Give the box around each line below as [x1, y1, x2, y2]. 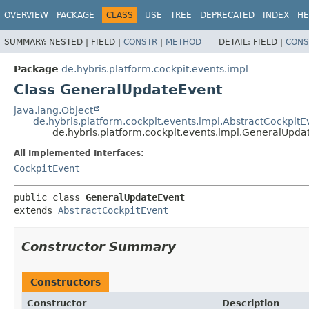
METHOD [166, 37, 201, 47]
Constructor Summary [21, 239, 176, 254]
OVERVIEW [4, 10, 48, 20]
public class [14, 191, 86, 203]
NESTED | [49, 37, 91, 47]
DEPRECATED [200, 10, 255, 20]
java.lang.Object [14, 104, 93, 116]
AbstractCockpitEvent [58, 204, 168, 216]
